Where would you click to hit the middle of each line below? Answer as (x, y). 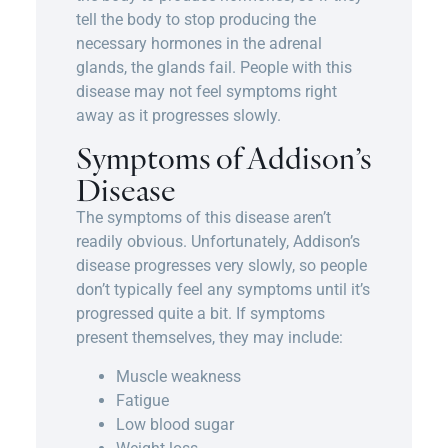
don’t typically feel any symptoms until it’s (222, 290)
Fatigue (142, 400)
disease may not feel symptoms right (206, 91)
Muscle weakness (178, 376)
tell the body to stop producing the (195, 19)
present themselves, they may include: (209, 338)
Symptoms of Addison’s (223, 158)
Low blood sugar (174, 424)
